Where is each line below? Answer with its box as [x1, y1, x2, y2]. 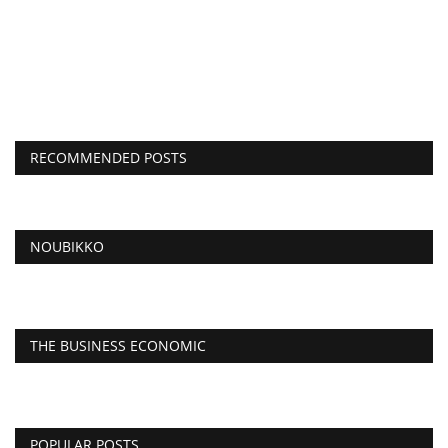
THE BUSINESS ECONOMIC [30, 335, 206, 355]
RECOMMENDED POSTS [30, 147, 187, 167]
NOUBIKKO [30, 236, 104, 256]
